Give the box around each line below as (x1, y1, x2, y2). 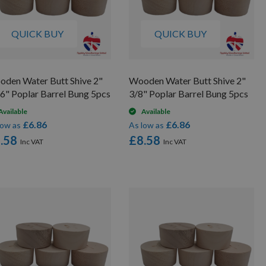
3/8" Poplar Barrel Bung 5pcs (129, 88, 249, 100)
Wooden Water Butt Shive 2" (129, 75, 246, 87)
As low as (129, 120, 164, 131)
